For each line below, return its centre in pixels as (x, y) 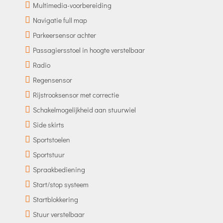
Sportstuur (49, 154)
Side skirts (48, 124)
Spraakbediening (59, 169)
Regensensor (52, 80)
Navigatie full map (60, 20)
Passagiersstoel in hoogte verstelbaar (89, 50)
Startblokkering (55, 199)
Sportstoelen (51, 139)
